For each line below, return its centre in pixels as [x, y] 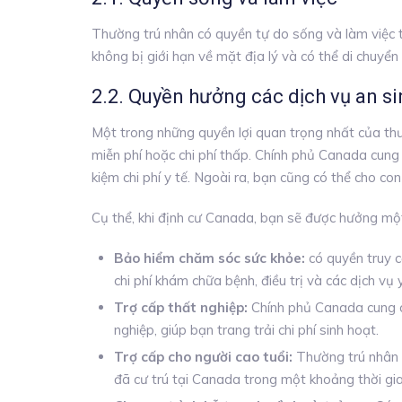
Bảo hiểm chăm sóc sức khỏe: [211, 258]
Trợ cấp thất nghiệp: [183, 308]
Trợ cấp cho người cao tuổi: [205, 357]
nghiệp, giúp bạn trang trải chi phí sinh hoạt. [246, 330]
